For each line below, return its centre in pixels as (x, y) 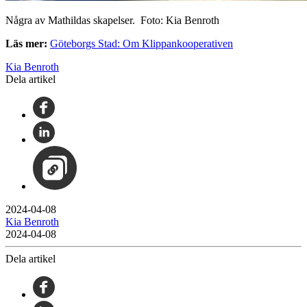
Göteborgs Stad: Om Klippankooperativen (142, 44)
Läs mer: (26, 44)
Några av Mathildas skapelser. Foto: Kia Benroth (112, 21)
